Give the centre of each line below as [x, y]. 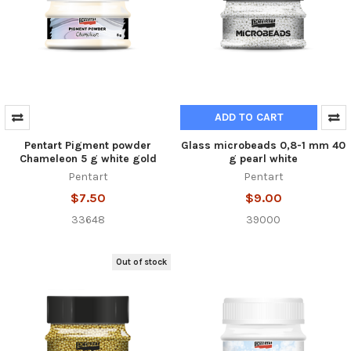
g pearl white [263, 159]
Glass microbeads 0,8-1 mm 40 [263, 146]
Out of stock [142, 262]
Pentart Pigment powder [88, 146]
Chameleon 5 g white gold [88, 159]
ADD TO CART [249, 118]
